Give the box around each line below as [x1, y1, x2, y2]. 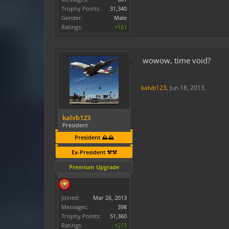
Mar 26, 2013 [93, 194, 127, 201]
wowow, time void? [143, 55, 211, 65]
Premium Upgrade [69, 163, 119, 171]
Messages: [61, 203, 88, 211]
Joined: [61, 194, 80, 201]
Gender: [61, 14, 83, 21]
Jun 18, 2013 [170, 83, 204, 92]
